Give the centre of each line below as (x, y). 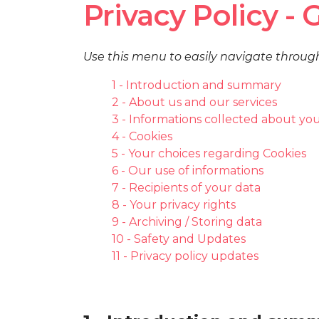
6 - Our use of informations (188, 170)
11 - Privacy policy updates (185, 256)
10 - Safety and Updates (179, 239)
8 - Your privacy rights (174, 204)
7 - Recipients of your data (186, 187)
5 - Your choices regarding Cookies (209, 153)
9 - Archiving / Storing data (187, 221)
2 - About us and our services (194, 102)
